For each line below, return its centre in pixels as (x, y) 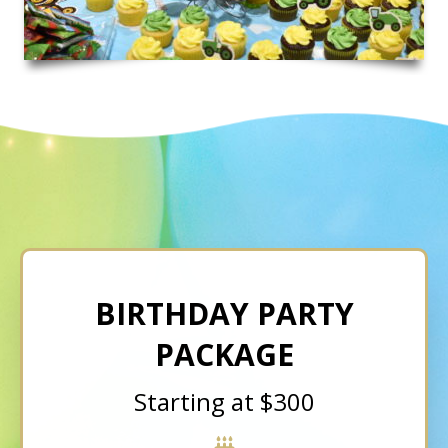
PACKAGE (224, 355)
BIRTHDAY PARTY (224, 314)
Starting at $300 (224, 402)
